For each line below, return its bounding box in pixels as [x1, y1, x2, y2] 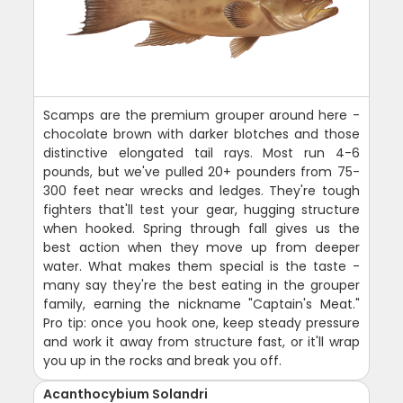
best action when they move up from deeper [43, 237, 360, 256]
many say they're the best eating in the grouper [43, 275, 360, 294]
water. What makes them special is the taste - [43, 256, 360, 275]
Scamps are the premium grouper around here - [43, 105, 360, 124]
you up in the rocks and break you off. [43, 351, 282, 370]
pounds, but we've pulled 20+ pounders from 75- [43, 162, 360, 181]
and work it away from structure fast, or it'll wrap [43, 332, 360, 351]
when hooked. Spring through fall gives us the [43, 219, 360, 237]
